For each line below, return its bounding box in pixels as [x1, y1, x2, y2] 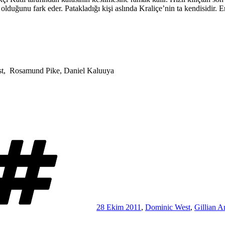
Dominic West [145, 202, 190, 211]
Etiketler [96, 134, 123, 143]
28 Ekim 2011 [96, 202, 141, 211]
